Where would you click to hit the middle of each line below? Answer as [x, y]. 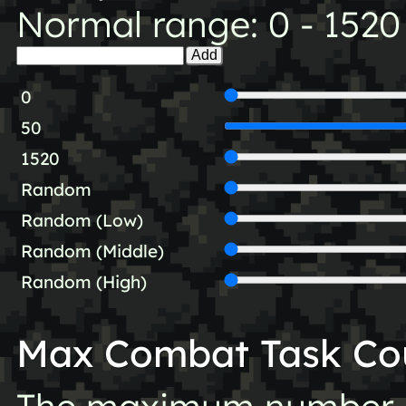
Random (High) [83, 282]
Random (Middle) [92, 251]
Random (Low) [82, 221]
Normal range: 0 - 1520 [208, 24]
